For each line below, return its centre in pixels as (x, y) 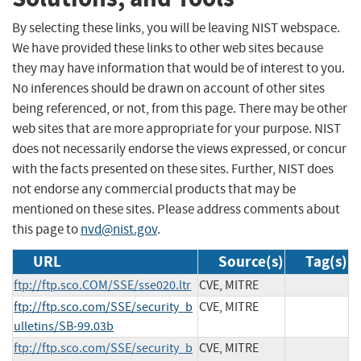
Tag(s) (326, 261)
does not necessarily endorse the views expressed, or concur (179, 148)
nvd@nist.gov (119, 229)
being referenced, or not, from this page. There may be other (180, 108)
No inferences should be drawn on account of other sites (168, 88)
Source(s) (251, 261)
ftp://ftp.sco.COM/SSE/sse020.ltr (102, 285)
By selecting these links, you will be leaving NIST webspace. (176, 27)
